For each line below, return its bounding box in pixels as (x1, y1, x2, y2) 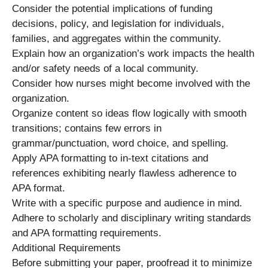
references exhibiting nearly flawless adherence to (12, 167, 236, 179)
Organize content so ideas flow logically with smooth (12, 107, 246, 119)
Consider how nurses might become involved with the (12, 77, 250, 89)
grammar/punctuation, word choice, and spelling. (12, 137, 229, 149)
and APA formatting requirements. (12, 227, 162, 239)
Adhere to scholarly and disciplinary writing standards (12, 212, 251, 224)
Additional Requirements (12, 242, 121, 254)
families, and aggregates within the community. (12, 32, 221, 44)
